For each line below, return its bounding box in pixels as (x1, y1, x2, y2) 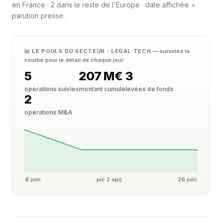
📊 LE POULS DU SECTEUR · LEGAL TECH (24, 48, 153, 55)
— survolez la (153, 48, 190, 55)
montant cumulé (79, 85, 125, 93)
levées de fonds (125, 85, 173, 93)
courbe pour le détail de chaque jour (24, 56, 123, 63)
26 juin (178, 176, 197, 183)
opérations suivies (24, 85, 79, 93)
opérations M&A (24, 109, 72, 116)
